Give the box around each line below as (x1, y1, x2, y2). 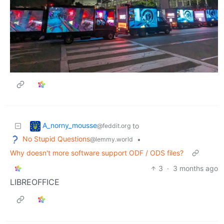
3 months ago (173, 163, 218, 172)
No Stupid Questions (22, 134, 90, 143)
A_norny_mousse (42, 121, 97, 130)
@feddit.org (97, 122, 130, 130)
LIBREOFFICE (10, 176, 59, 187)
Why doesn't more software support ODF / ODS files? (10, 148, 183, 157)
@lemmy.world (90, 135, 133, 143)
